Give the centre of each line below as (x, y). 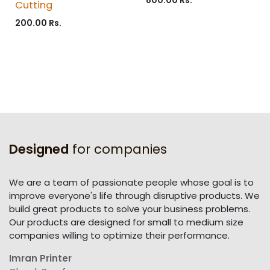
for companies (118, 149)
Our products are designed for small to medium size (126, 222)
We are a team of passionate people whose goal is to (131, 183)
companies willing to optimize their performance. (119, 236)
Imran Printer (40, 259)
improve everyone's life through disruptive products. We (134, 196)
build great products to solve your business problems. (130, 209)
